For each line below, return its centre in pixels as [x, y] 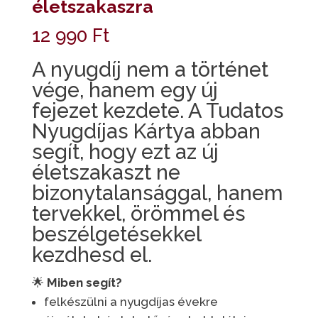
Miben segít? [84, 283]
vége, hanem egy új [125, 91]
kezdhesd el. [92, 255]
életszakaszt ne [106, 173]
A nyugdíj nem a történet [150, 70]
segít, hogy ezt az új [125, 152]
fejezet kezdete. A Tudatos [158, 111]
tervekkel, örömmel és [138, 214]
